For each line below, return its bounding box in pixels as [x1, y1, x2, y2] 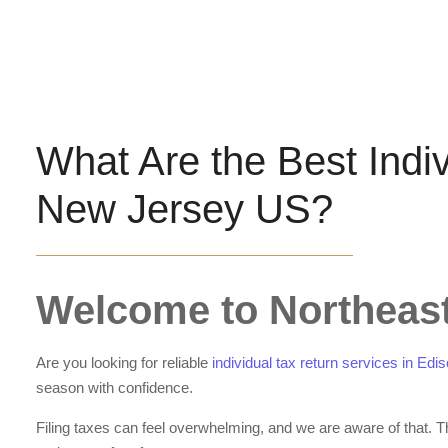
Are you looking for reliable [36, 354, 213, 372]
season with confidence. [36, 379, 194, 397]
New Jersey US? [36, 186, 334, 231]
